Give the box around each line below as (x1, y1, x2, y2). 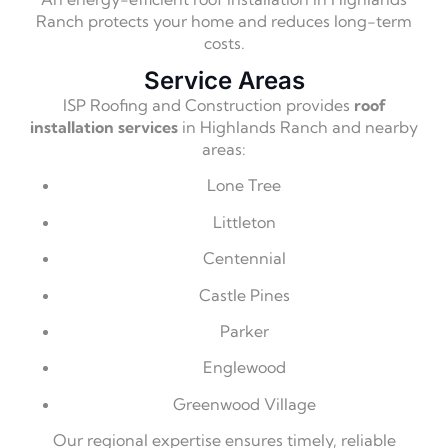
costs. (203, 32, 245, 53)
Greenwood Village (172, 393, 316, 414)
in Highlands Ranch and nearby (178, 116, 418, 137)
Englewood (202, 357, 286, 378)
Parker (219, 320, 269, 341)
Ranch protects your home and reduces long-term (36, 10, 412, 31)
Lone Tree (207, 175, 281, 196)
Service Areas (143, 65, 305, 95)
